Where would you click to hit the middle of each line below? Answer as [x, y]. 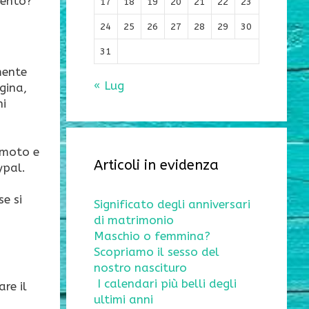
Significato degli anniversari [172, 205]
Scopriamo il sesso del [157, 252]
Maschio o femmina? [152, 236]
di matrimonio [134, 220]
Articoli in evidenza [156, 166]
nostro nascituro [140, 268]
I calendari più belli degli [167, 284]
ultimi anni [123, 300]
